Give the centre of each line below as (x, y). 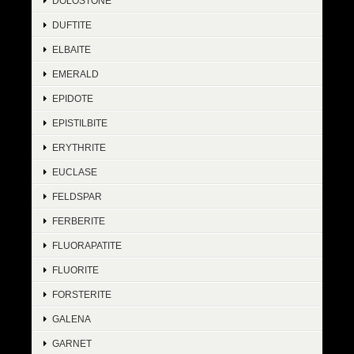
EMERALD (75, 74)
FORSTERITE (82, 295)
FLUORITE (75, 270)
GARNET (72, 344)
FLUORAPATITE (87, 246)
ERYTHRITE (79, 148)
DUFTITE (72, 25)
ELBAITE (72, 50)
